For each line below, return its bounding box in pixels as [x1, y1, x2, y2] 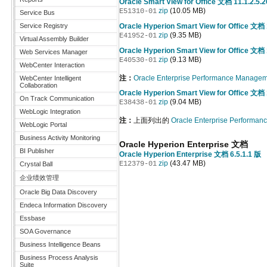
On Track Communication [20, 95, 94, 102]
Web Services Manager [20, 48, 88, 55]
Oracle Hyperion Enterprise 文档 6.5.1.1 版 [119, 150, 261, 159]
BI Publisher [20, 147, 54, 154]
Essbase [20, 215, 45, 222]
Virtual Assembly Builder [20, 35, 89, 42]
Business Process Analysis [20, 254, 98, 261]
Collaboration [20, 82, 57, 89]
